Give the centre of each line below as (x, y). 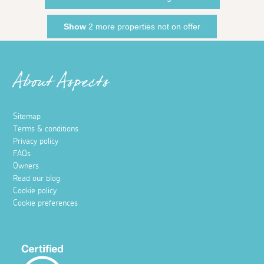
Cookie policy (35, 191)
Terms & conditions (46, 129)
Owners (26, 166)
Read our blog (37, 178)
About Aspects (61, 85)
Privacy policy (36, 141)
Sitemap (27, 116)
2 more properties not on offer (143, 26)
